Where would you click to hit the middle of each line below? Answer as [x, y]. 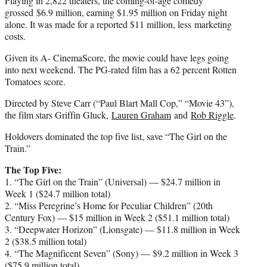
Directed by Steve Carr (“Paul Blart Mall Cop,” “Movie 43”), [119, 103]
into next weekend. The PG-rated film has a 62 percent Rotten [121, 70]
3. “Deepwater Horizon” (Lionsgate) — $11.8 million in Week [122, 229]
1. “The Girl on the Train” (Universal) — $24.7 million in [113, 182]
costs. [15, 36]
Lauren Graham [141, 115]
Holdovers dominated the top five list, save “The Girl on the [116, 136]
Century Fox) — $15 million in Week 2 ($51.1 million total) [117, 218]
